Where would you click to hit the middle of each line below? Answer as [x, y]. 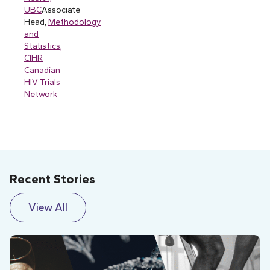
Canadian [42, 70]
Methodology [74, 22]
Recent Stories [52, 178]
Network [41, 94]
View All [48, 207]
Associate [61, 10]
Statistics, [43, 46]
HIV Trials [42, 82]
